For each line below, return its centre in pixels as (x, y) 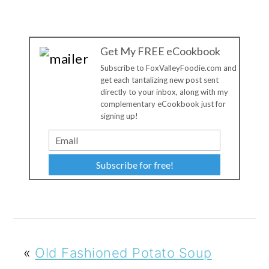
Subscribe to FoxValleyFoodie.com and (168, 68)
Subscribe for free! (134, 165)
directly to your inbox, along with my (164, 92)
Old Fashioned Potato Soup (123, 252)
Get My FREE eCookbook (160, 51)
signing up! (119, 116)
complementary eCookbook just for (163, 104)
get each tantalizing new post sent (159, 80)
